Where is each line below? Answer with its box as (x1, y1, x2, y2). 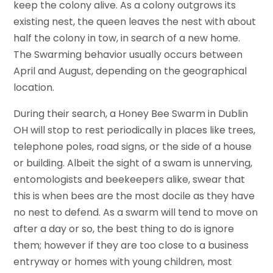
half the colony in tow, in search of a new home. (13, 30, 241, 45)
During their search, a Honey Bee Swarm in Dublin (13, 106, 249, 121)
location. (13, 80, 55, 94)
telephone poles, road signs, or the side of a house (13, 139, 252, 154)
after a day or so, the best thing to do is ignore (13, 221, 235, 236)
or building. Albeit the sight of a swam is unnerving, (13, 155, 253, 170)
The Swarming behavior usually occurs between (13, 47, 243, 62)
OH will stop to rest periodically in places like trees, (13, 122, 256, 137)
